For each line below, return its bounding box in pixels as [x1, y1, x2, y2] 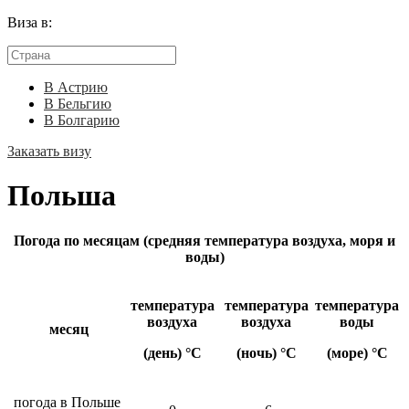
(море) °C [326, 344, 388, 361]
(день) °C [142, 344, 202, 361]
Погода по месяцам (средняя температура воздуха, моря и [14, 232, 395, 248]
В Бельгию [44, 96, 111, 111]
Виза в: [7, 15, 52, 30]
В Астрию [44, 79, 108, 95]
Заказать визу [7, 143, 91, 159]
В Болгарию [44, 112, 120, 128]
